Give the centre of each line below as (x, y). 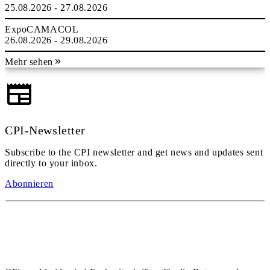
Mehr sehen (29, 62)
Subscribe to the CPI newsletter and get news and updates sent (134, 152)
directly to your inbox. (51, 163)
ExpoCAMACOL (42, 29)
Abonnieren (29, 184)
